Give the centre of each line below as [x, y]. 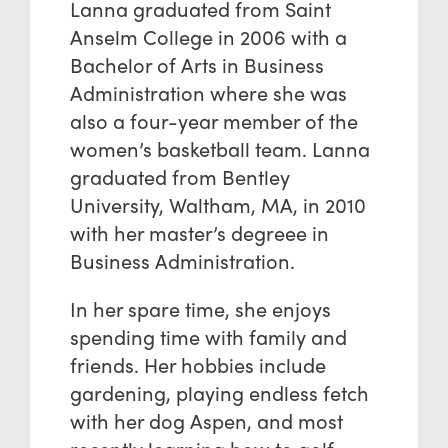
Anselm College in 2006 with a [208, 36]
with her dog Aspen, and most [206, 420]
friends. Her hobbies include [197, 364]
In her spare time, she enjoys [200, 308]
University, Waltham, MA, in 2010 [217, 204]
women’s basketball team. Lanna [219, 148]
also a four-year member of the [213, 120]
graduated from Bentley [179, 176]
